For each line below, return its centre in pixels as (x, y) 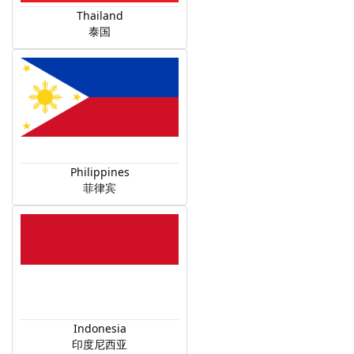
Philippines (100, 172)
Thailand (100, 15)
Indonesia (100, 328)
